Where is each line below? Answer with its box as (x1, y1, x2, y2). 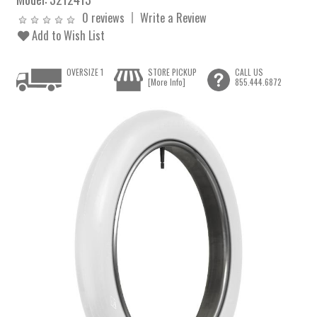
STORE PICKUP (147, 66, 197, 79)
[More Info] (147, 76, 185, 88)
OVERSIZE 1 (67, 66, 104, 79)
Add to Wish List (29, 26, 105, 44)
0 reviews (82, 8, 125, 26)
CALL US (234, 66, 263, 79)
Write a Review (140, 8, 207, 26)
